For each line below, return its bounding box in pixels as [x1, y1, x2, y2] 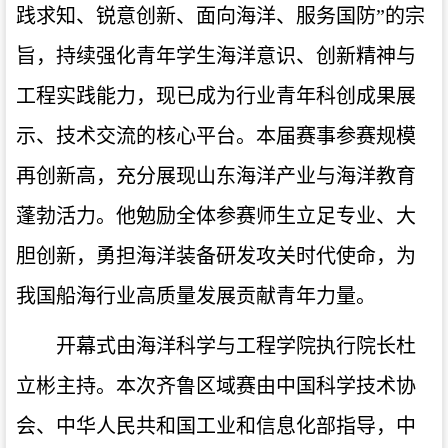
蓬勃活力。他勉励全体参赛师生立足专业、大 [16, 204, 416, 227]
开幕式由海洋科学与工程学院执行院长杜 [56, 334, 416, 357]
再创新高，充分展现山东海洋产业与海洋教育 [16, 164, 416, 187]
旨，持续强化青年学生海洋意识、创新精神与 [16, 44, 416, 67]
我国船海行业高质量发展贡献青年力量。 [16, 284, 376, 307]
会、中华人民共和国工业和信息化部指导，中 [16, 414, 416, 437]
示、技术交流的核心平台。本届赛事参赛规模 [16, 124, 416, 147]
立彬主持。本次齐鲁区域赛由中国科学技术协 [16, 374, 416, 397]
